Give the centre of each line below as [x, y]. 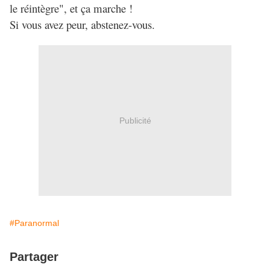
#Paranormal [34, 223]
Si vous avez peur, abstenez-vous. [82, 25]
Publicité [135, 120]
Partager [34, 257]
